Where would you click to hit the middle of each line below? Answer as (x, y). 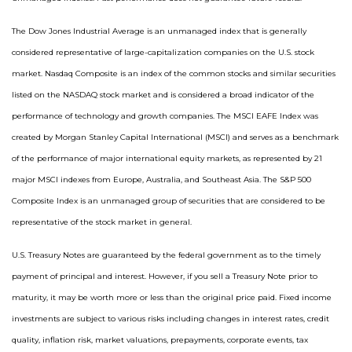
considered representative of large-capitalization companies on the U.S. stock (163, 52)
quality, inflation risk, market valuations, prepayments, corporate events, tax (160, 340)
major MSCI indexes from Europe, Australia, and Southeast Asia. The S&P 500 (161, 180)
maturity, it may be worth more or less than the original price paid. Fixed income (172, 297)
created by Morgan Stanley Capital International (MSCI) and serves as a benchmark (175, 137)
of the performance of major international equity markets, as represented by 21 (167, 158)
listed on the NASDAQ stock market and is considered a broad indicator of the (163, 95)
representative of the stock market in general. (102, 222)
